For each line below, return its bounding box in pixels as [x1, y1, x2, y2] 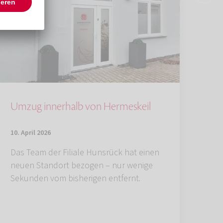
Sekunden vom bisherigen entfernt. [10, 172, 140, 185]
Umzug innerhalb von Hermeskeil [10, 99, 151, 113]
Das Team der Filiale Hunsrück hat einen [10, 146, 159, 159]
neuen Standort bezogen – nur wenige [10, 159, 153, 172]
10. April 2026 [10, 127, 51, 138]
